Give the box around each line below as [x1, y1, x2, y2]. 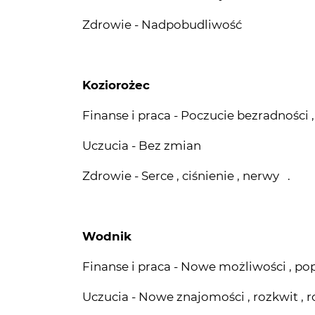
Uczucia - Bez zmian [82, 90, 201, 105]
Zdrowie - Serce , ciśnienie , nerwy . [82, 120, 290, 135]
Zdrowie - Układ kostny [82, 271, 221, 286]
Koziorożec [82, 30, 150, 44]
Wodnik [82, 181, 131, 195]
